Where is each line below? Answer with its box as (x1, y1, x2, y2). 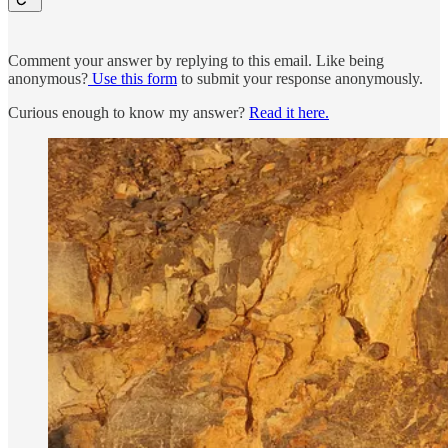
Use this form (88, 69, 177, 87)
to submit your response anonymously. (177, 69, 423, 87)
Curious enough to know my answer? (8, 103, 249, 121)
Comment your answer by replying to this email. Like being (8, 51, 384, 69)
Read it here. (249, 103, 329, 121)
